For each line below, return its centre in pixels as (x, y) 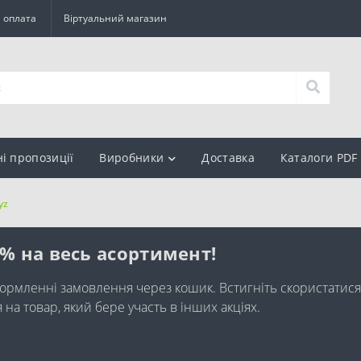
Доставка (228, 158)
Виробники (132, 158)
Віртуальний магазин (115, 18)
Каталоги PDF (319, 158)
